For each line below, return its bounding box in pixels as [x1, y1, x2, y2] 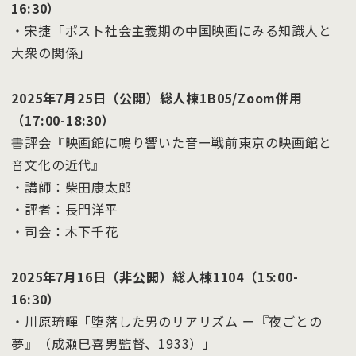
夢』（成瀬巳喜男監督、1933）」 [11, 333, 216, 353]
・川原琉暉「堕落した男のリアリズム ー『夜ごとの [11, 311, 323, 331]
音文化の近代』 [11, 154, 105, 174]
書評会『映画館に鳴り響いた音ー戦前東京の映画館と [11, 132, 332, 152]
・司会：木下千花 [11, 221, 118, 241]
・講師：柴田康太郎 [11, 176, 132, 196]
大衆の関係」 [11, 43, 92, 63]
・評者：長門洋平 [11, 199, 118, 219]
